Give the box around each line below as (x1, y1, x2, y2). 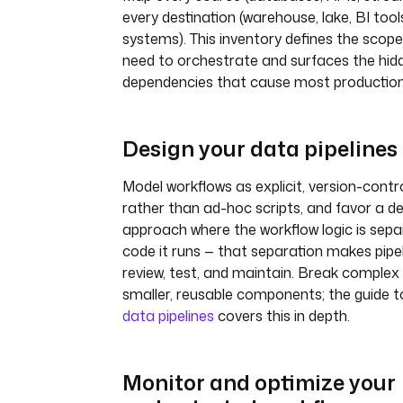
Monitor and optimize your (122, 366, 396, 398)
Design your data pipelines (122, 132, 398, 164)
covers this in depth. (214, 305, 350, 326)
